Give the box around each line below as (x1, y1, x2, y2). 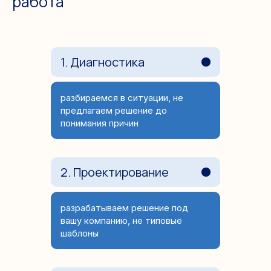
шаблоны (60, 227, 99, 240)
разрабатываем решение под (60, 202, 188, 214)
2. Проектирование (60, 164, 169, 181)
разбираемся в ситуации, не (60, 92, 183, 104)
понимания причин (60, 117, 139, 129)
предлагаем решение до (60, 105, 167, 117)
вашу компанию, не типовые (60, 215, 182, 227)
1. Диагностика (60, 54, 145, 71)
